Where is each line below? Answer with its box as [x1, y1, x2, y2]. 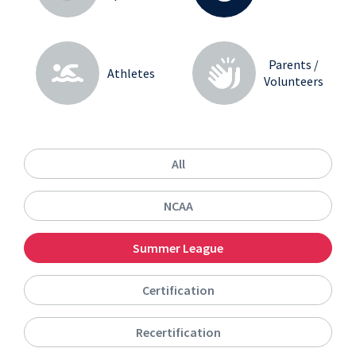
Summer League [133, 240, 223, 256]
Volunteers [263, 73, 323, 89]
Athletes [107, 64, 155, 81]
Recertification [135, 324, 221, 340]
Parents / [268, 56, 319, 72]
